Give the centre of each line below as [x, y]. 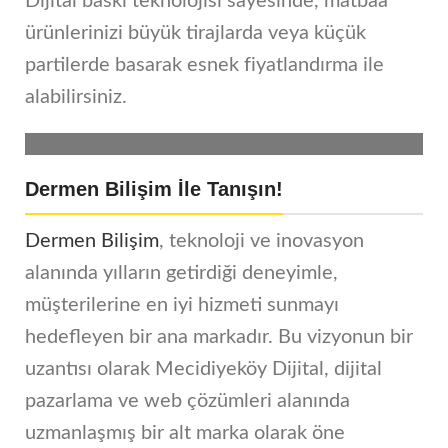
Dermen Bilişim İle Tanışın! [154, 189]
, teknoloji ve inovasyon [261, 241]
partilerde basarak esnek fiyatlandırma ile [204, 65]
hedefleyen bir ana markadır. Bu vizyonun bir [219, 337]
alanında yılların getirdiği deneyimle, [181, 273]
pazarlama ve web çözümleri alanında [187, 401]
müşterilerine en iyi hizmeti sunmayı [182, 305]
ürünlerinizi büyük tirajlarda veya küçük [195, 33]
